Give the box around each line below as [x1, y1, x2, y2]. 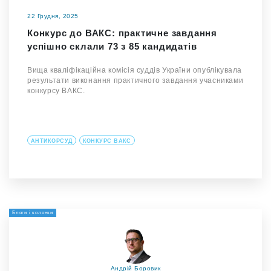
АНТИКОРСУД [31, 138, 73, 145]
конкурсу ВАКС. [27, 87, 85, 96]
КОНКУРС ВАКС [82, 138, 131, 145]
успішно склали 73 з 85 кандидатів [27, 41, 197, 52]
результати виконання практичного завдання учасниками [27, 76, 244, 85]
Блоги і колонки [12, 210, 53, 216]
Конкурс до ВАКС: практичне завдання [27, 28, 217, 39]
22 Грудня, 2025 [27, 13, 79, 20]
